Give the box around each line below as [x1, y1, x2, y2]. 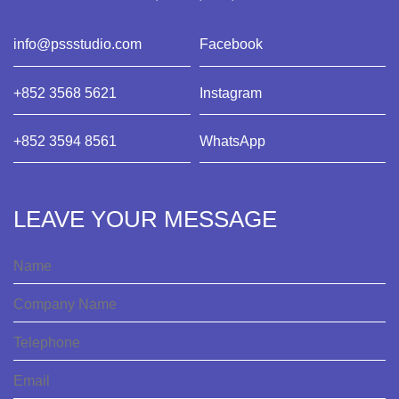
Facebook [199, 37, 263, 53]
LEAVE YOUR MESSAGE [13, 206, 277, 233]
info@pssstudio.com [13, 37, 142, 53]
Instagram [199, 85, 262, 101]
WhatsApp [199, 133, 265, 149]
